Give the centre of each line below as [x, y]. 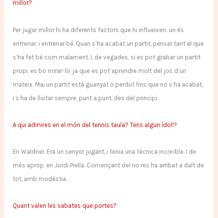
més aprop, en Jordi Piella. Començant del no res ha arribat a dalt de [109, 165]
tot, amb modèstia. [40, 179]
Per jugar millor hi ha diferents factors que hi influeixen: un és [99, 30]
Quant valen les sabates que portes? [65, 206]
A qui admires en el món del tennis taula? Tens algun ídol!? [95, 125]
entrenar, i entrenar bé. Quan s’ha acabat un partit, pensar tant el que [109, 43]
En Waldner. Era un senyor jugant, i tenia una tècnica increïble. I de [105, 151]
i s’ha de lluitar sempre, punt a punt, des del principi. [86, 98]
